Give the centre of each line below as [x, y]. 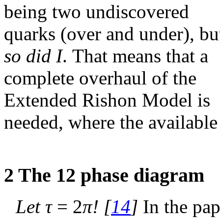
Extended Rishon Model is [107, 100]
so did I [33, 55]
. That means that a [135, 55]
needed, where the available [111, 122]
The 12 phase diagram [111, 175]
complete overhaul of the [100, 78]
